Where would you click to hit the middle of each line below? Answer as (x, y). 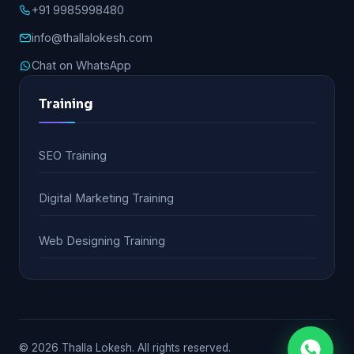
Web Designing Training (102, 241)
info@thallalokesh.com (92, 38)
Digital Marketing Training (106, 198)
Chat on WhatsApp (81, 65)
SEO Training (73, 155)
